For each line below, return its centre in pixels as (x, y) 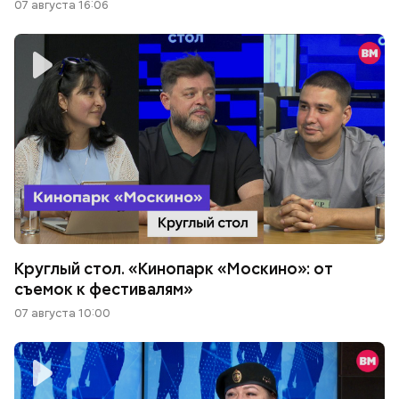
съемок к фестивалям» (104, 289)
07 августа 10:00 (62, 313)
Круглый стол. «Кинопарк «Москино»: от (174, 268)
